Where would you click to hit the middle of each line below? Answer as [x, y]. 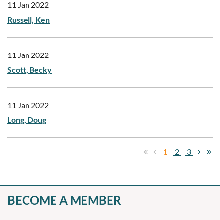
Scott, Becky [29, 69]
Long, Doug [27, 119]
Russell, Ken [28, 19]
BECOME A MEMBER [64, 200]
